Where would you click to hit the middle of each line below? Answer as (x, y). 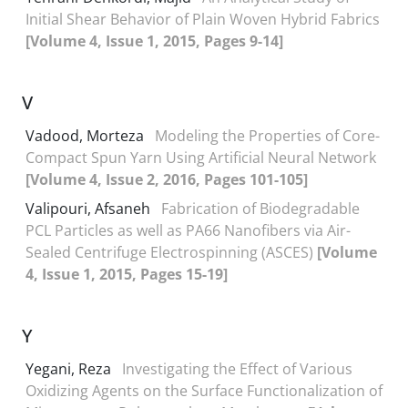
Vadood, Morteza (87, 136)
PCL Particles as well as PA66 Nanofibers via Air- (188, 230)
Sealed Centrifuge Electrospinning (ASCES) (171, 252)
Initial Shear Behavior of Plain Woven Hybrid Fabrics (203, 19)
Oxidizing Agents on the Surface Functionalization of (204, 391)
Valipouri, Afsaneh (90, 209)
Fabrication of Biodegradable (260, 209)
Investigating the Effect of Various (237, 369)
